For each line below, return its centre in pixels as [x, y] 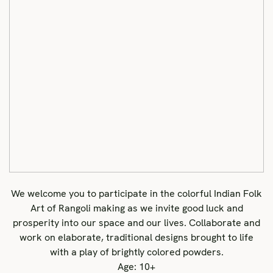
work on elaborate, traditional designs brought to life [136, 237]
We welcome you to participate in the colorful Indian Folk [136, 193]
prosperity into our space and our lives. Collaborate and [136, 223]
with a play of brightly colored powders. [136, 252]
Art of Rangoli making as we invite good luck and [136, 208]
